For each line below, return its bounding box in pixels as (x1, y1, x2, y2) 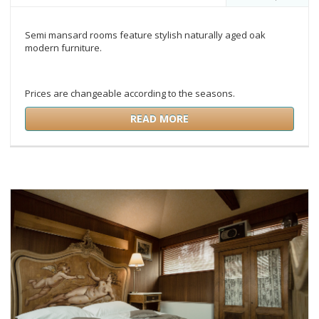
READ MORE (130, 112, 189, 126)
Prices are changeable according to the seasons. (25, 87, 235, 100)
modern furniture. (25, 41, 102, 55)
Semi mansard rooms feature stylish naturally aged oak (25, 28, 266, 42)
